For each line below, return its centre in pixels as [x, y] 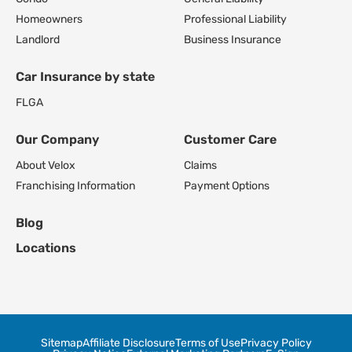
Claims [200, 165]
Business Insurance [233, 39]
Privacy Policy [276, 343]
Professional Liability [235, 19]
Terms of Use [207, 343]
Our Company [57, 139]
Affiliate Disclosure [128, 343]
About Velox [46, 165]
